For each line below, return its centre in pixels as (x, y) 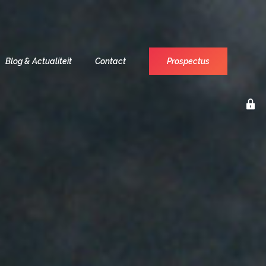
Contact (110, 61)
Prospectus (188, 61)
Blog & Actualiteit (39, 61)
